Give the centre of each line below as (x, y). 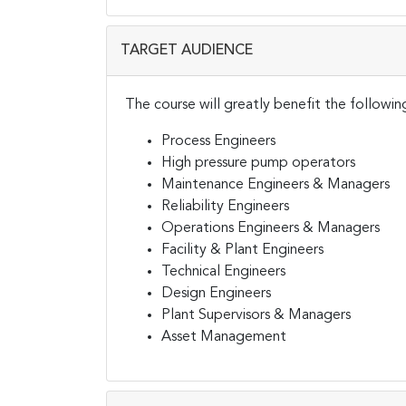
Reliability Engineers (225, 206)
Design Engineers (216, 293)
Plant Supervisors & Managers (256, 315)
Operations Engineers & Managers (271, 228)
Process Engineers (218, 141)
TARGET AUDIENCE (187, 50)
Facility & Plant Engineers (242, 250)
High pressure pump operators (258, 163)
